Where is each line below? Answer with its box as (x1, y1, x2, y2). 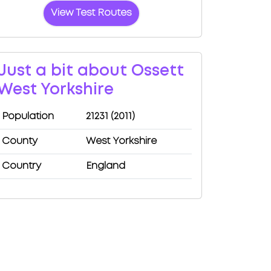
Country (2, 162, 41, 171)
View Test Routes (51, 8, 132, 18)
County (2, 137, 38, 146)
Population (2, 112, 54, 121)
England (86, 162, 125, 171)
